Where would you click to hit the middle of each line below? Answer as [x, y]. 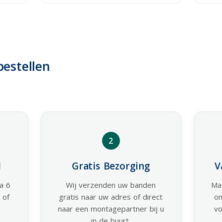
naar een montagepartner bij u [111, 208]
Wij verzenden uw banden [111, 185]
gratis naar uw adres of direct [111, 196]
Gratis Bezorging [111, 166]
